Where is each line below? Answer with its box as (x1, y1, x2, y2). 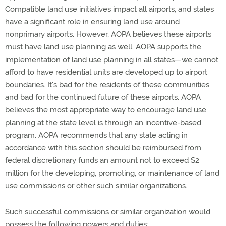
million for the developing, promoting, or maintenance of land (5, 168, 219, 178)
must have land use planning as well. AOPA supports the (5, 42, 201, 51)
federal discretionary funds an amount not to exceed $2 (5, 156, 199, 165)
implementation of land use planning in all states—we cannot (5, 55, 218, 64)
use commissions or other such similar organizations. (5, 181, 187, 190)
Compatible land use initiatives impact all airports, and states (5, 5, 214, 14)
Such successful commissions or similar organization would (5, 207, 210, 216)
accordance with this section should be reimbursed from (5, 143, 201, 152)
